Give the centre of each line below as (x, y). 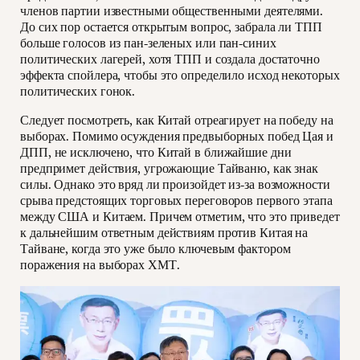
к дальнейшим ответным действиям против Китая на (164, 233)
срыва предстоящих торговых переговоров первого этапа (176, 201)
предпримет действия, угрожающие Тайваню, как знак (170, 169)
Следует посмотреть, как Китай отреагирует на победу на (177, 121)
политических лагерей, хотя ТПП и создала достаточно (170, 59)
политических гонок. (78, 92)
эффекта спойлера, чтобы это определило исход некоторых (180, 76)
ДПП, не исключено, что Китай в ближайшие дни (156, 153)
